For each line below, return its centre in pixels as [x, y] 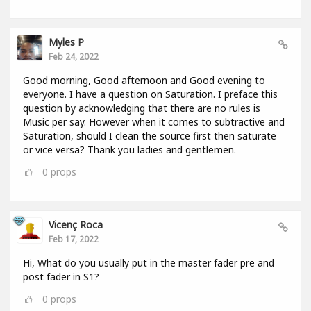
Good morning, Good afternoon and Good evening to [144, 81]
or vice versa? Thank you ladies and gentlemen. [129, 150]
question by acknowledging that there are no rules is [142, 108]
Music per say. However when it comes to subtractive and [154, 122]
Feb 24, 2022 [74, 57]
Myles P [66, 42]
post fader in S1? [61, 277]
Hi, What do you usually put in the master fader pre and [149, 263]
